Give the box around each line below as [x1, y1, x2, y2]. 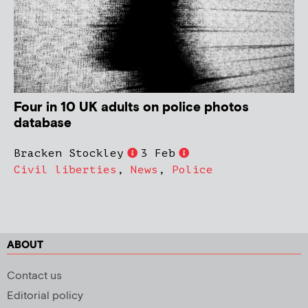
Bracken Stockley [14, 146, 124, 159]
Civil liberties [14, 163, 117, 176]
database [14, 114, 71, 132]
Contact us [7, 268, 62, 283]
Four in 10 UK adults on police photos [14, 98, 249, 116]
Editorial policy [7, 288, 83, 303]
